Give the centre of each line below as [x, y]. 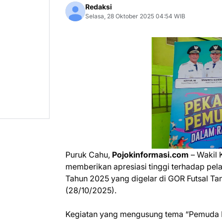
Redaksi [99, 7]
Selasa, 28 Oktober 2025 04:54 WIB [135, 16]
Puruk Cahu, [89, 154]
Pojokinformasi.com [150, 154]
